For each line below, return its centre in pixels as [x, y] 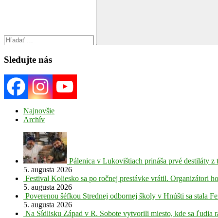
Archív [34, 119]
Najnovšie [39, 110]
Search [182, 47]
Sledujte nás [28, 60]
